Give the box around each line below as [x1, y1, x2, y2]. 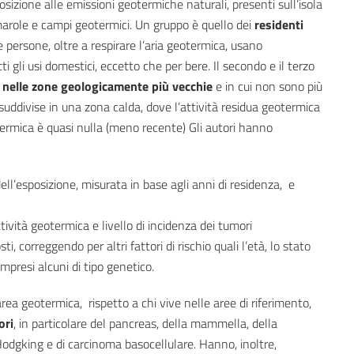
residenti [254, 15, 303, 35]
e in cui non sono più [213, 77, 322, 96]
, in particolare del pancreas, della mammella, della [13, 314, 277, 333]
